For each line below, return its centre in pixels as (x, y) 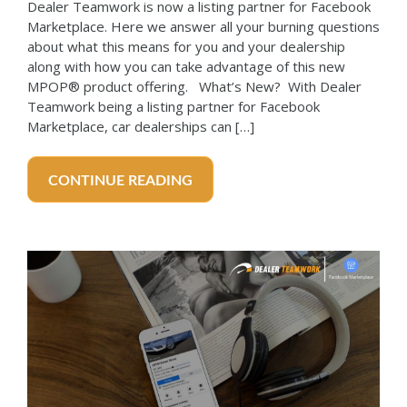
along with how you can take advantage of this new (186, 66)
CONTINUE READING (120, 180)
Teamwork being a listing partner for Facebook (174, 106)
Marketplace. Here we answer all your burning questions (203, 26)
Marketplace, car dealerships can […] (141, 126)
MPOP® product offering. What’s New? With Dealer (194, 86)
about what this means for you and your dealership (186, 46)
